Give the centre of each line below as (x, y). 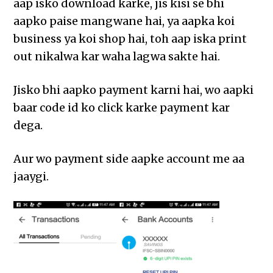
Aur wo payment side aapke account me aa (129, 159)
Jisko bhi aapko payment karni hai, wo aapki (134, 90)
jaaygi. (31, 177)
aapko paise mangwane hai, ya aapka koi (124, 21)
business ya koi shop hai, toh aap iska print (130, 39)
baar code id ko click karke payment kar (122, 108)
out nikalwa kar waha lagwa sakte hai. (117, 57)
